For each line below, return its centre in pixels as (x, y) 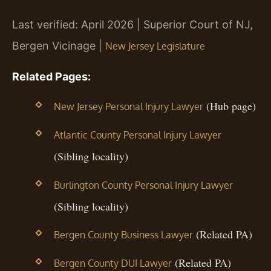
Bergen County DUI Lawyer (113, 263)
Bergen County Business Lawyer (123, 234)
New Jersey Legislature (155, 46)
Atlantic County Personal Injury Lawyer (137, 135)
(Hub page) (229, 106)
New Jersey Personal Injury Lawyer (128, 107)
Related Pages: (51, 76)
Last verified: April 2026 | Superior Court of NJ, (132, 25)
